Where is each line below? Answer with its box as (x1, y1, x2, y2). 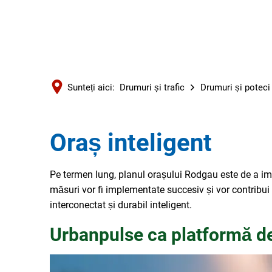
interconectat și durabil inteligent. (50, 199, 192, 211)
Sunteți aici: (67, 82, 115, 93)
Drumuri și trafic (120, 82, 185, 93)
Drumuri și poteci (200, 82, 270, 93)
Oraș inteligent (50, 129, 212, 157)
